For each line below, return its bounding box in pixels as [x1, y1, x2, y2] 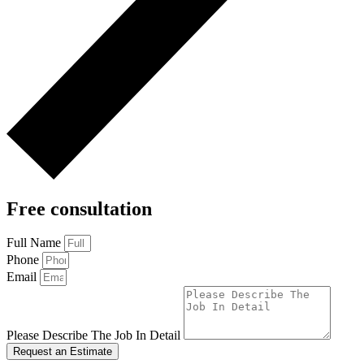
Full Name [6, 235, 64, 249]
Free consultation [6, 197, 152, 219]
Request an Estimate [13, 344, 112, 357]
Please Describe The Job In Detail [6, 327, 184, 342]
